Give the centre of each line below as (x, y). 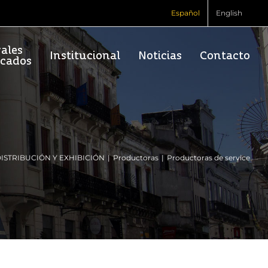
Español (185, 13)
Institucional (85, 56)
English (229, 13)
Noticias (160, 56)
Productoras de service (208, 158)
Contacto (225, 56)
